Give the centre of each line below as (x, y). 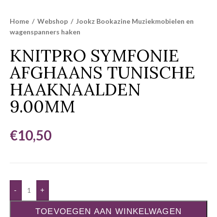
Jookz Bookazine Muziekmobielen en (135, 21)
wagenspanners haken (45, 32)
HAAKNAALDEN (75, 89)
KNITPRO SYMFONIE (94, 55)
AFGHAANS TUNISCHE (102, 72)
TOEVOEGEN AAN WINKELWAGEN (108, 211)
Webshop (53, 21)
